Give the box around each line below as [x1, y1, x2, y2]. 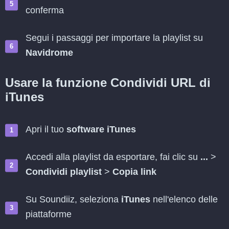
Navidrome [26, 48, 73, 58]
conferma [26, 5, 64, 15]
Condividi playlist [26, 167, 102, 177]
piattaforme [26, 209, 72, 219]
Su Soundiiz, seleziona [26, 194, 121, 204]
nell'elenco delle [150, 194, 218, 204]
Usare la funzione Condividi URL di [5, 76, 211, 89]
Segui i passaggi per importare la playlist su [26, 33, 203, 43]
